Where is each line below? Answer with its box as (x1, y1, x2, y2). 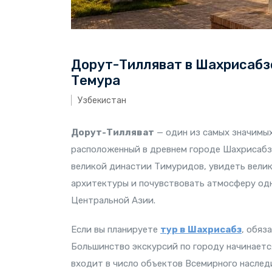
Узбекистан (78, 95, 126, 106)
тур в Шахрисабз (160, 224, 242, 235)
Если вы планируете (71, 224, 160, 235)
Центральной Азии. (71, 195, 155, 206)
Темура (71, 72, 120, 89)
